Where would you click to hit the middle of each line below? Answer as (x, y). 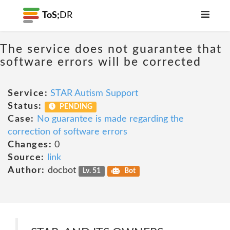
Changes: (30, 145)
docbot (62, 170)
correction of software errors (68, 132)
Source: (26, 158)
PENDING (75, 107)
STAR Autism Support (94, 93)
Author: (26, 170)
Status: (25, 106)
